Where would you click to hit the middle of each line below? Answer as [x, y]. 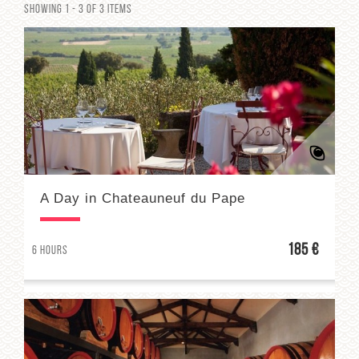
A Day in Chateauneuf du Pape [143, 198]
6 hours [50, 251]
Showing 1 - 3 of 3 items [78, 10]
